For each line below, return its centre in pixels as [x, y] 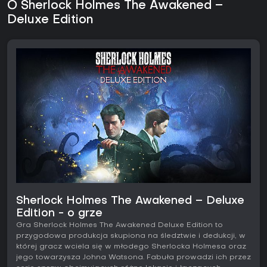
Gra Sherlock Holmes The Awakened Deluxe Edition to [119, 225]
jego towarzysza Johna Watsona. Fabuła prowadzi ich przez [133, 257]
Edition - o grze [59, 213]
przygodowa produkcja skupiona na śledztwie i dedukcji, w [131, 236]
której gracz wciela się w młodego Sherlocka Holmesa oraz [131, 246]
